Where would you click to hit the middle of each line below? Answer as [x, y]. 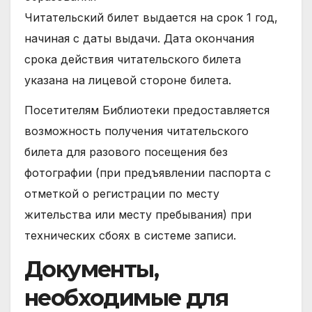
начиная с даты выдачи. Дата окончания [139, 39]
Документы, [91, 269]
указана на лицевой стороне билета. [128, 80]
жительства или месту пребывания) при [138, 214]
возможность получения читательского [136, 131]
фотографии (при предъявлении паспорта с [148, 172]
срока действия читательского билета [133, 60]
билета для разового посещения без [126, 151]
